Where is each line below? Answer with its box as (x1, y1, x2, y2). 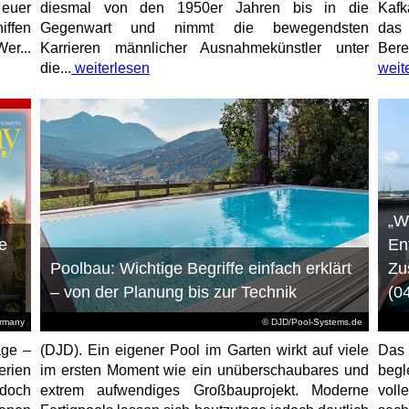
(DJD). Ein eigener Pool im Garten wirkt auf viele (39, 341, 369, 358)
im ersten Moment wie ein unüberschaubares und (39, 362, 369, 378)
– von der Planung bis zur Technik (49, 282, 297, 301)
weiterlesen (70, 59, 150, 76)
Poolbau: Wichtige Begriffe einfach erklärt (49, 258, 351, 278)
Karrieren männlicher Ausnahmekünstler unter (39, 39, 369, 56)
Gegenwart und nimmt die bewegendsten (39, 19, 369, 36)
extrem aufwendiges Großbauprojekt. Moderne (39, 382, 369, 398)
